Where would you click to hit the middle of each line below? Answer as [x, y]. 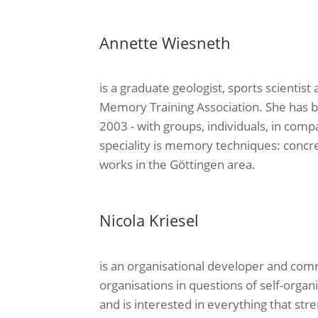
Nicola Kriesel [149, 220]
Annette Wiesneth [165, 42]
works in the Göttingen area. [178, 165]
